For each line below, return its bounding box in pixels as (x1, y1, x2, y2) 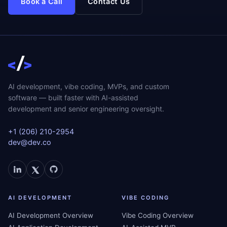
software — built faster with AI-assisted (8, 93, 138, 102)
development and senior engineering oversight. (8, 104, 164, 113)
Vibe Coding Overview (122, 211, 194, 219)
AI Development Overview (8, 211, 93, 219)
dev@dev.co (8, 137, 51, 147)
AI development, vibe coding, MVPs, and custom (8, 82, 169, 91)
